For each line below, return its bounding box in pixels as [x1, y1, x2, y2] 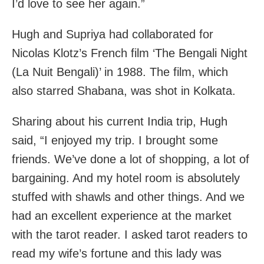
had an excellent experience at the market [12, 209, 232, 223]
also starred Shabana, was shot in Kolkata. [12, 84, 236, 98]
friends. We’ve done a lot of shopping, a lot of [12, 153, 249, 166]
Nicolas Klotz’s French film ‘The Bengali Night [12, 47, 247, 60]
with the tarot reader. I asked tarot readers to [12, 228, 247, 242]
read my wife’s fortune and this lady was [12, 247, 222, 260]
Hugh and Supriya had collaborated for [12, 28, 213, 41]
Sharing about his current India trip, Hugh [12, 115, 227, 128]
